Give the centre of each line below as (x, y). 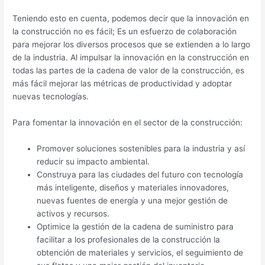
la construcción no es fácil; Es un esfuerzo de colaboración (125, 32)
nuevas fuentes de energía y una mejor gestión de (132, 200)
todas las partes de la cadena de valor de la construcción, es (129, 71)
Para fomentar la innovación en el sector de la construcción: (128, 123)
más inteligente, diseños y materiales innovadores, (133, 187)
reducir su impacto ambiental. (93, 161)
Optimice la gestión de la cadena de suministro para (135, 226)
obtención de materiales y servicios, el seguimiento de (140, 252)
